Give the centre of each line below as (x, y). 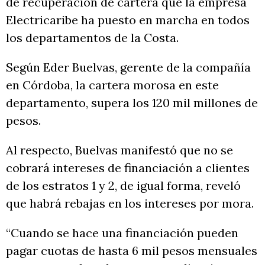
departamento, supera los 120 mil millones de (132, 103)
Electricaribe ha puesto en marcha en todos (128, 20)
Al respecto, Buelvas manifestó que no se (119, 150)
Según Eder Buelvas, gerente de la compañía (128, 67)
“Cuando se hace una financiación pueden (122, 233)
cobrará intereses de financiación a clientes (128, 168)
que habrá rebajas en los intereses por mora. (130, 203)
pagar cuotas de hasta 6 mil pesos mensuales (132, 251)
